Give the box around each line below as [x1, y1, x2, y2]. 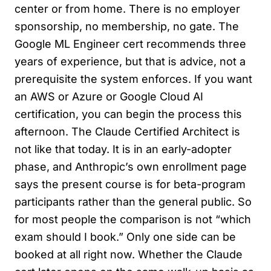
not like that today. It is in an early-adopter [15, 143, 232, 155]
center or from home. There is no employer [15, 2, 240, 15]
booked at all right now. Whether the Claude [15, 248, 243, 261]
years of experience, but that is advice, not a [15, 55, 246, 68]
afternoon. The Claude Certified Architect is [15, 125, 240, 138]
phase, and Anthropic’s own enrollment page [15, 160, 247, 173]
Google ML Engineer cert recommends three [15, 38, 246, 50]
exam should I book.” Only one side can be [15, 230, 236, 243]
